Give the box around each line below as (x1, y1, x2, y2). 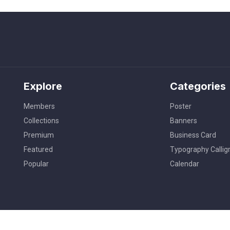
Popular (24, 159, 49, 168)
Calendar (170, 159, 199, 168)
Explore (24, 80, 62, 92)
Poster (170, 102, 191, 110)
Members (24, 102, 55, 110)
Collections (24, 116, 59, 125)
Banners (170, 116, 197, 125)
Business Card (170, 130, 216, 139)
